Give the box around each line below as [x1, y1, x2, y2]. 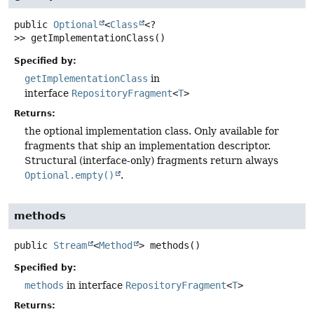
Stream [53, 239, 87, 251]
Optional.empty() [25, 169, 114, 181]
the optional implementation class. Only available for [25, 125, 279, 137]
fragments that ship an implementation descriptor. [25, 139, 271, 151]
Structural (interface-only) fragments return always [25, 154, 278, 166]
